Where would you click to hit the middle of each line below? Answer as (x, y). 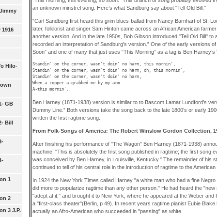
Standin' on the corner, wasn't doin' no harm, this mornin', (104, 64)
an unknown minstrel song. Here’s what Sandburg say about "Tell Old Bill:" (119, 8)
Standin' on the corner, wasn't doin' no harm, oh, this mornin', (108, 70)
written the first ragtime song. (66, 117)
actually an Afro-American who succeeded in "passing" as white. (107, 211)
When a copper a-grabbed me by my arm (76, 83)
